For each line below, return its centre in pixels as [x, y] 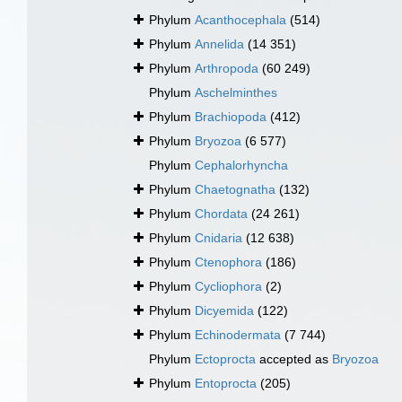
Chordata [221, 214]
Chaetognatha [235, 190]
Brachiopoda [231, 117]
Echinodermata [238, 335]
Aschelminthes [236, 93]
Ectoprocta [225, 359]
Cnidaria [218, 238]
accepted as [294, 359]
